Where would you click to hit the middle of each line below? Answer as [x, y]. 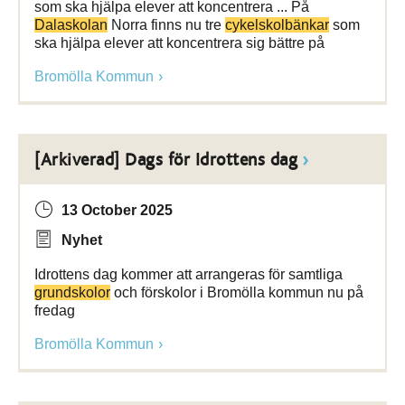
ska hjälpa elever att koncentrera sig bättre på [179, 43]
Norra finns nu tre [166, 25]
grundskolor [72, 292]
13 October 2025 [117, 210]
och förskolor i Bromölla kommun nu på [237, 292]
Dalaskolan [71, 25]
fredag [55, 311]
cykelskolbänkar [277, 25]
